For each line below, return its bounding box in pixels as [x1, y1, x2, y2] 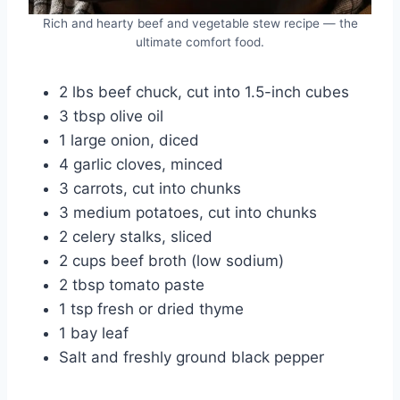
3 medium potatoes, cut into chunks [59, 203, 317, 221]
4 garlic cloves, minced [59, 154, 223, 173]
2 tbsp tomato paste [59, 275, 204, 294]
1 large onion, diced [59, 130, 199, 149]
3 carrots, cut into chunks [59, 179, 241, 197]
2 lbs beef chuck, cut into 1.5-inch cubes [59, 82, 349, 101]
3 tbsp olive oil [59, 106, 163, 125]
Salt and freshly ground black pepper [59, 347, 324, 366]
